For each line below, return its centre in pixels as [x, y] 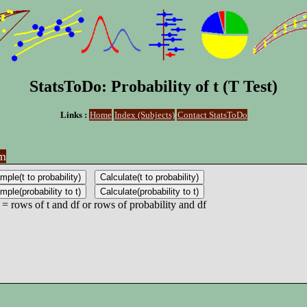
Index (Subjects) [144, 114]
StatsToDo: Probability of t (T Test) [153, 86]
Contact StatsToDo [212, 114]
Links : [74, 114]
